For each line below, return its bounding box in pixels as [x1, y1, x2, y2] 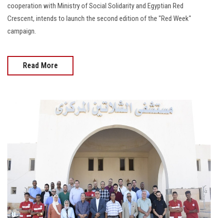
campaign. [7, 27, 36, 36]
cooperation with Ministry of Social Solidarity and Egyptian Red [7, 1, 183, 11]
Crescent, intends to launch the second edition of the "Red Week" [7, 14, 191, 23]
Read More [23, 61, 58, 71]
